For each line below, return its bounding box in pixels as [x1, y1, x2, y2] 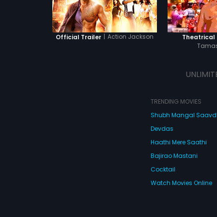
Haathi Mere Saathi [150, 138, 207, 146]
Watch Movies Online [150, 179, 212, 187]
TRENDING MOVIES [150, 97, 201, 106]
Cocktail [150, 165, 175, 173]
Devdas [150, 124, 173, 133]
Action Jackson [107, 32, 154, 41]
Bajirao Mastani [150, 152, 198, 160]
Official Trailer [55, 32, 101, 41]
